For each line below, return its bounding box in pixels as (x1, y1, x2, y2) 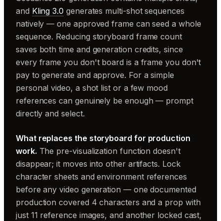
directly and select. (16, 109, 85, 118)
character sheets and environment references (16, 172, 187, 182)
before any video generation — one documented (16, 184, 196, 194)
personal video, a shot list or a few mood (16, 83, 168, 93)
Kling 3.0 (32, 6, 64, 16)
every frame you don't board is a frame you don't (16, 57, 201, 67)
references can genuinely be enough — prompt (16, 96, 193, 106)
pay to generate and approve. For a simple (16, 70, 174, 80)
